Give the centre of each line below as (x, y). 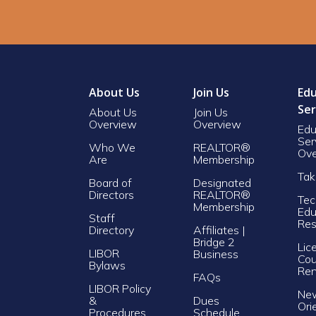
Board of (110, 182)
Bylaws (107, 265)
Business (216, 254)
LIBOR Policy (120, 288)
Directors (111, 194)
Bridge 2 (214, 242)
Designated (222, 182)
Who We (112, 147)
